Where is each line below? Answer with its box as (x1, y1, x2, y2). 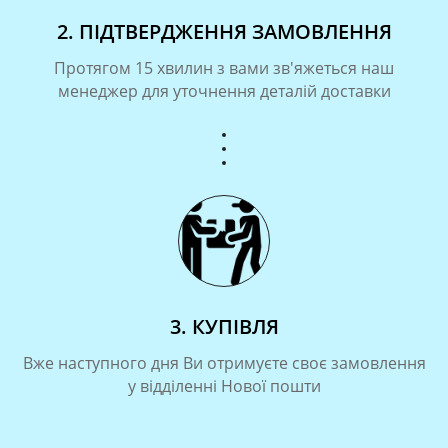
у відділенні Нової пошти (127, 374, 321, 397)
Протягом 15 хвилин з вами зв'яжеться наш (54, 56, 394, 79)
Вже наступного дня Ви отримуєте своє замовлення (22, 351, 426, 374)
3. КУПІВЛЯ (169, 312, 279, 340)
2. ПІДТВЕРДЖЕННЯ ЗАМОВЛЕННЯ (56, 17, 392, 45)
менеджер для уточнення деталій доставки (57, 79, 391, 102)
